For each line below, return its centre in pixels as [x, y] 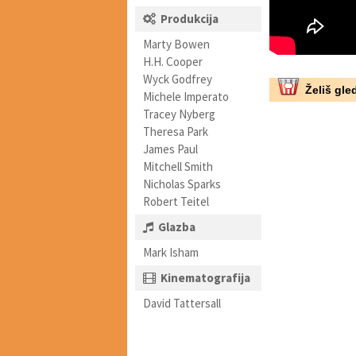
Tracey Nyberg [179, 114]
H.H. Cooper [173, 62]
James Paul [170, 149]
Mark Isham [171, 252]
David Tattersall [182, 303]
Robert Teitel [176, 201]
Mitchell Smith [178, 166]
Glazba [177, 227]
